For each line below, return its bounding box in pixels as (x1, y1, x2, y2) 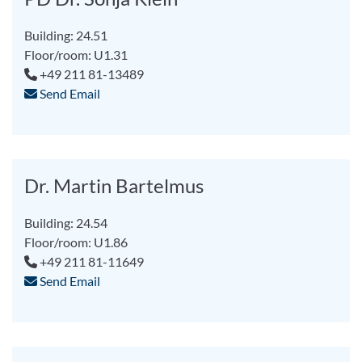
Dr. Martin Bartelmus (24, 174, 204, 197)
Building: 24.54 (24, 215, 108, 230)
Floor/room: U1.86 (24, 234, 128, 250)
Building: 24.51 (24, 27, 108, 43)
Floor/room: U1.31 (24, 47, 128, 62)
